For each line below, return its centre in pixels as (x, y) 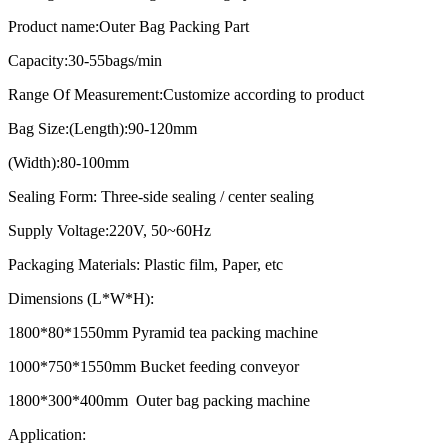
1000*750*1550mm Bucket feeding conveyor (153, 366)
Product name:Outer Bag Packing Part (130, 26)
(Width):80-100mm (68, 162)
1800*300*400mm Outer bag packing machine (159, 400)
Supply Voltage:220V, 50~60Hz (109, 230)
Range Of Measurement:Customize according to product (186, 94)
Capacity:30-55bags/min (85, 60)
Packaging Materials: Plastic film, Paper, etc (145, 264)
